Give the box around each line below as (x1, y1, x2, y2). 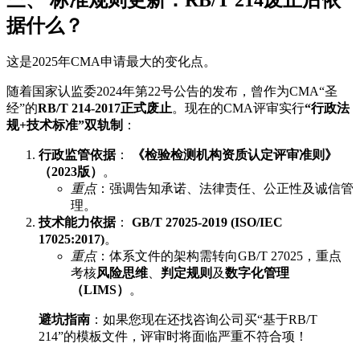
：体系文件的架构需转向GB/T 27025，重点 (96, 249, 342, 264)
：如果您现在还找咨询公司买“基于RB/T (90, 313, 317, 327)
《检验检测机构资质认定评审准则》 (132, 148, 337, 162)
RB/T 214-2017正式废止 (38, 101, 172, 116)
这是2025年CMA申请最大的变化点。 (6, 55, 216, 69)
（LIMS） (71, 283, 129, 297)
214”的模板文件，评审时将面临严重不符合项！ (39, 329, 308, 344)
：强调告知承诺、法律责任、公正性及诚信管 (96, 182, 354, 196)
